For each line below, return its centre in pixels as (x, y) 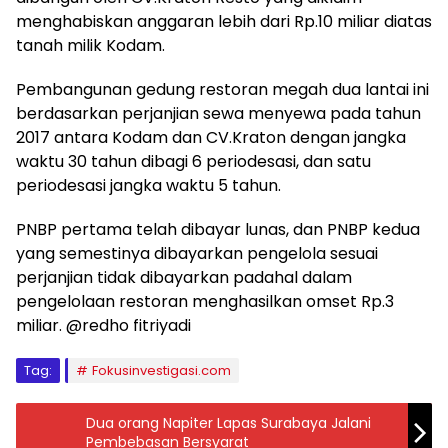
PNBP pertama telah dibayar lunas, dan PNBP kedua (218, 229)
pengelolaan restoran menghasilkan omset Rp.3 (205, 301)
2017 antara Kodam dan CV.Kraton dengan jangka (211, 137)
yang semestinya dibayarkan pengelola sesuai (197, 253)
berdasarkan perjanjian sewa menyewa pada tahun (218, 113)
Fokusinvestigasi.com (161, 370)
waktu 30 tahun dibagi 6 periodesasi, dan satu (193, 161)
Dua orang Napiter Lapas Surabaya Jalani (228, 423)
